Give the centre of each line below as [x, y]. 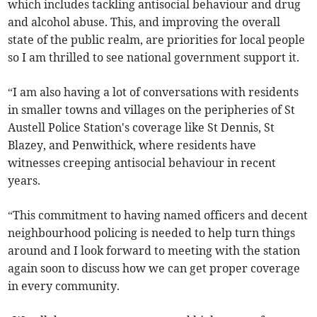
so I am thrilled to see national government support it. [154, 58]
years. [24, 181]
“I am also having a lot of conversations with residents [154, 92]
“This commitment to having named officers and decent [158, 215]
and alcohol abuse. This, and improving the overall [144, 22]
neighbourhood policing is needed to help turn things [152, 233]
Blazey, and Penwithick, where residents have [132, 145]
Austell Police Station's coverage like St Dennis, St [142, 128]
